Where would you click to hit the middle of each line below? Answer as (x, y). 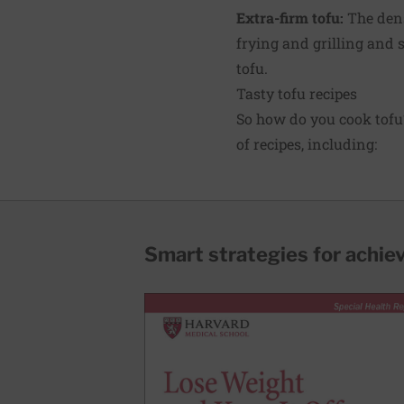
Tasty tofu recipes (297, 93)
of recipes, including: (307, 143)
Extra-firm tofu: (290, 17)
